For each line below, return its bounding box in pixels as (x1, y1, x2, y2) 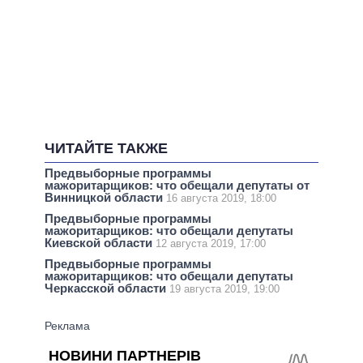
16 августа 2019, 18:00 (166, 192, 276, 205)
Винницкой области (45, 190, 166, 205)
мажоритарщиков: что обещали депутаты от (45, 178, 310, 193)
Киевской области (45, 236, 156, 250)
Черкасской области (45, 281, 169, 296)
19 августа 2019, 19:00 (169, 283, 280, 296)
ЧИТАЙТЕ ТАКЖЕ (45, 140, 168, 157)
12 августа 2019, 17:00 (156, 237, 266, 250)
